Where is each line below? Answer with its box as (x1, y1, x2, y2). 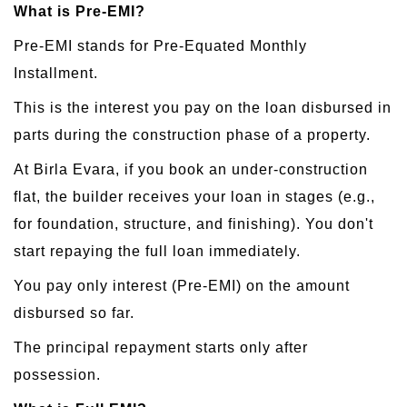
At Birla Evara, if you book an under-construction (14, 161, 368, 177)
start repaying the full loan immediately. (14, 243, 301, 259)
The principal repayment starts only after (14, 339, 308, 355)
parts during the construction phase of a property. (14, 126, 371, 143)
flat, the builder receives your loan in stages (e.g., (14, 188, 375, 204)
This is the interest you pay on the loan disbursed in (14, 99, 392, 115)
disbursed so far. (14, 304, 134, 321)
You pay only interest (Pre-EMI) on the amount (14, 277, 350, 293)
